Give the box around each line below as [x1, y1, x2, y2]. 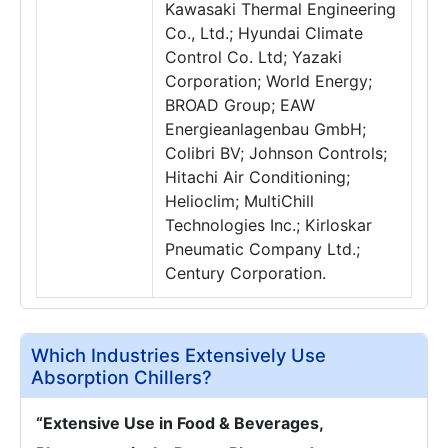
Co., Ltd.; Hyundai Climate [165, 23, 363, 43]
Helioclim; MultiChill [165, 191, 314, 211]
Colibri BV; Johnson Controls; [165, 143, 387, 163]
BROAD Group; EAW [165, 95, 315, 115]
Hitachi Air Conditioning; [165, 167, 350, 187]
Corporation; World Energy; [165, 71, 372, 91]
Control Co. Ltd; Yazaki [165, 47, 342, 67]
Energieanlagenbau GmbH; [165, 119, 366, 139]
